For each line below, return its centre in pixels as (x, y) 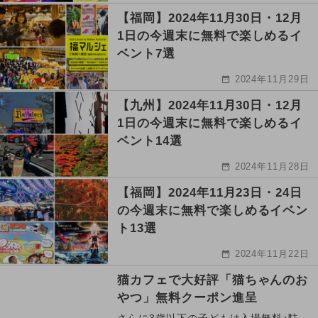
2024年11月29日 (272, 79)
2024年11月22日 (272, 254)
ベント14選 (150, 141)
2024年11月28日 (272, 167)
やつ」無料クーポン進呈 (187, 298)
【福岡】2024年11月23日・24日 (210, 193)
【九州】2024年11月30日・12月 (210, 106)
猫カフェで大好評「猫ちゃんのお (213, 280)
